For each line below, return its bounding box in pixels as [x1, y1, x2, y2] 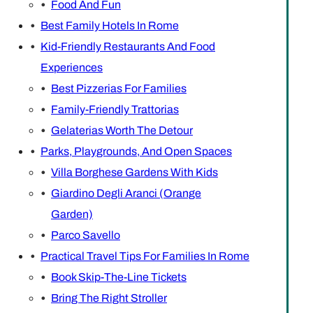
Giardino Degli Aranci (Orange [51, 187, 201, 199]
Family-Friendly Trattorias [51, 103, 179, 115]
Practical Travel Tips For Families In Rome [41, 249, 249, 262]
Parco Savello [51, 228, 120, 241]
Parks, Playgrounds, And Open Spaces [41, 145, 232, 157]
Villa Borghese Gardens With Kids [51, 166, 218, 178]
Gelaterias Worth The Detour [51, 124, 193, 136]
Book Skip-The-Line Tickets [51, 270, 187, 283]
